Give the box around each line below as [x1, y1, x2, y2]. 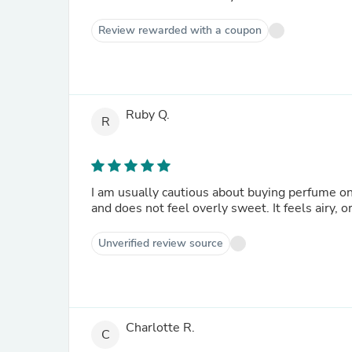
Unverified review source [98, 236, 223, 251]
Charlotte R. [126, 319, 195, 337]
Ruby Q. [126, 106, 170, 124]
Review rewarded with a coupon [98, 23, 262, 38]
